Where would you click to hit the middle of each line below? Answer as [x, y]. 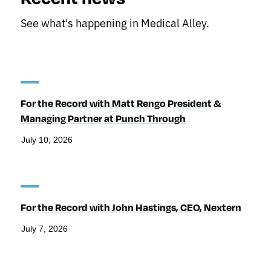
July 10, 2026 [47, 140]
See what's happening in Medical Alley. [115, 23]
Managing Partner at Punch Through [103, 119]
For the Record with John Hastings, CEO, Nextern [131, 207]
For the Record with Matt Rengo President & [121, 103]
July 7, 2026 [44, 229]
